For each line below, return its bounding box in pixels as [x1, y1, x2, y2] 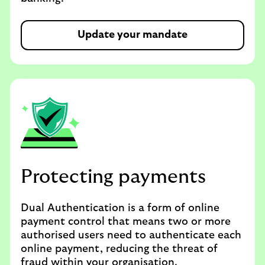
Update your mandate [77, 30, 188, 40]
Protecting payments [21, 167, 206, 186]
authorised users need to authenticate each [21, 230, 241, 241]
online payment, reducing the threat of [21, 244, 218, 254]
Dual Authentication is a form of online [21, 203, 219, 214]
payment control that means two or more [21, 216, 231, 227]
